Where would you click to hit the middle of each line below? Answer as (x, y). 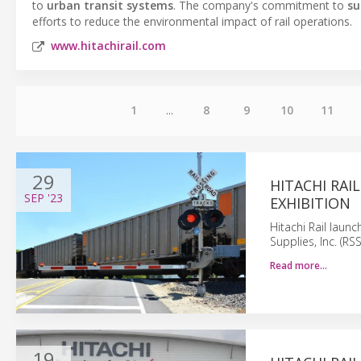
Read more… (298, 266)
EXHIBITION (310, 203)
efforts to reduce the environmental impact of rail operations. (192, 21)
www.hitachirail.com (108, 46)
